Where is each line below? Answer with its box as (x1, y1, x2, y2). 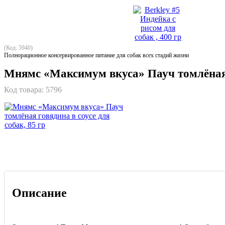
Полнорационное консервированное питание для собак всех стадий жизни (4, 51, 189, 59)
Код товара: (4, 85, 46, 94)
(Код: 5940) (4, 44, 33, 51)
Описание (12, 186, 67, 200)
